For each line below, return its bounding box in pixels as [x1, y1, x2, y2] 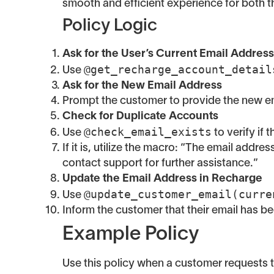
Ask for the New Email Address [62, 80, 222, 91]
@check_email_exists [84, 125, 212, 138]
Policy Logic [62, 18, 157, 34]
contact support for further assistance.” [62, 158, 258, 169]
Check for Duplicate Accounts [62, 111, 218, 122]
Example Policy [62, 225, 199, 243]
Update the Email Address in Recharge [62, 173, 262, 184]
